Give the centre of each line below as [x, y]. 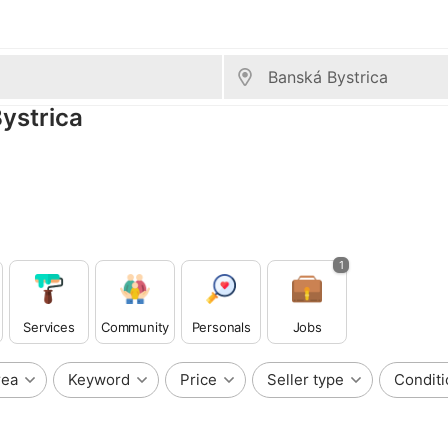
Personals [221, 326]
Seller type [305, 379]
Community [135, 326]
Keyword [99, 379]
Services [49, 326]
